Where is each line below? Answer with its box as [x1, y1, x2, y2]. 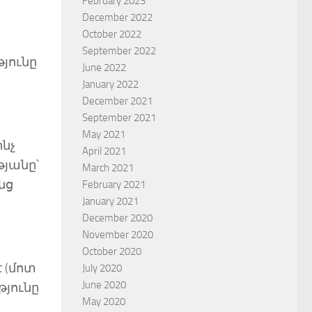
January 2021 [82, 194, 139, 208]
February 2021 [82, 178, 146, 191]
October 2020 [82, 244, 141, 258]
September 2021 [82, 111, 156, 124]
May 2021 [82, 127, 125, 141]
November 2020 [82, 228, 153, 241]
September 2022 [82, 44, 156, 57]
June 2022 [82, 61, 126, 74]
